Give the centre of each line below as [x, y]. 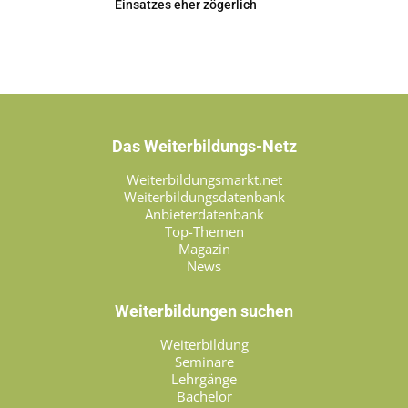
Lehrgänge [204, 379]
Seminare [204, 362]
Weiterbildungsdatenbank [204, 197]
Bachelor [204, 396]
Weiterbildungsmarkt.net [204, 179]
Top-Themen [204, 231]
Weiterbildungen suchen [204, 311]
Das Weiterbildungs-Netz [204, 146]
